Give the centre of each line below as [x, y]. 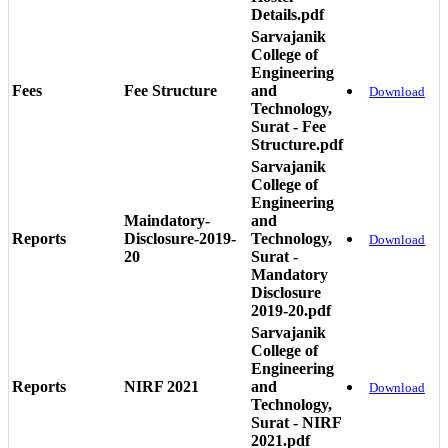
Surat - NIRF [296, 422]
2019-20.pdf [291, 310]
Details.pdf [287, 14]
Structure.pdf [297, 144]
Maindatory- [167, 220]
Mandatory [289, 274]
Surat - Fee [288, 126]
